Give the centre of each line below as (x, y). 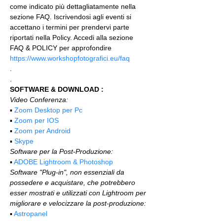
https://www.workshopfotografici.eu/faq (70, 58)
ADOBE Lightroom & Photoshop (63, 162)
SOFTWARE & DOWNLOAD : (57, 89)
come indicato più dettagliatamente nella (74, 6)
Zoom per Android (42, 131)
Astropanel (31, 214)
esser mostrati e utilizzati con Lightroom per (79, 193)
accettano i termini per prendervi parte (71, 27)
